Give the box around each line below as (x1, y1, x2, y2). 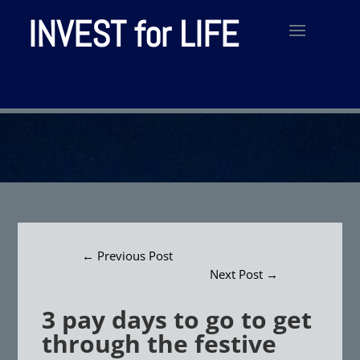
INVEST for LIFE (28, 11, 239, 57)
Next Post (209, 266, 263, 282)
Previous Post (97, 247, 174, 264)
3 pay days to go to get (42, 303, 313, 336)
